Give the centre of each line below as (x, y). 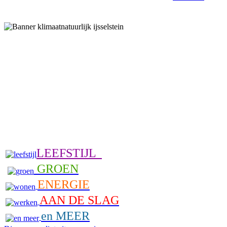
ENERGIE (64, 184)
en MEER (65, 216)
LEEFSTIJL (69, 153)
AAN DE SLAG (79, 200)
